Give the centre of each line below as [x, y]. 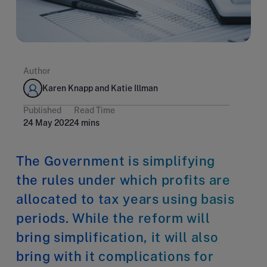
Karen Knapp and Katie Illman [100, 88]
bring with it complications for [115, 256]
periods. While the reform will [113, 218]
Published [42, 110]
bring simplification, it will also [117, 237]
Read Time [94, 110]
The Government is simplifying [116, 161]
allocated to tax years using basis [125, 199]
